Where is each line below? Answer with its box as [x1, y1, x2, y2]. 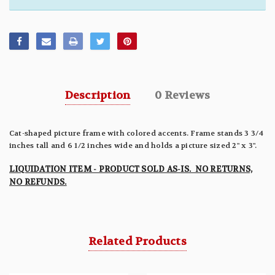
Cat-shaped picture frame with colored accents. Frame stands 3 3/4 [9, 128, 264, 139]
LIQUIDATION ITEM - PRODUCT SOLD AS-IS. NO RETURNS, [9, 164, 253, 175]
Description [64, 88, 131, 103]
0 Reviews [155, 88, 211, 103]
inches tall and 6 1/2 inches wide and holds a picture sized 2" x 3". [9, 141, 257, 151]
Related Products [88, 234, 187, 249]
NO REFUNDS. [9, 177, 67, 188]
